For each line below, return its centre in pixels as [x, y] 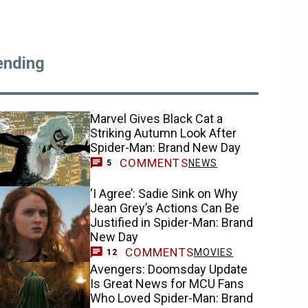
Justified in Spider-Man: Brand [172, 223]
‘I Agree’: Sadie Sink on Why [164, 194]
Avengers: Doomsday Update [169, 269]
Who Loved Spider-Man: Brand [172, 298]
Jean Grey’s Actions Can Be [165, 208]
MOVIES [213, 253]
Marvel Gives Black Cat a [157, 119]
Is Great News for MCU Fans [167, 283]
